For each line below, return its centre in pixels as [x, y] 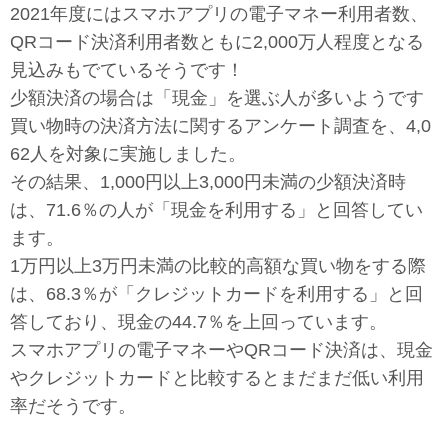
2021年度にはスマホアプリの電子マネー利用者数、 [219, 13]
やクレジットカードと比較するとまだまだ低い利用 [217, 377]
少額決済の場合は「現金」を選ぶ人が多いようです [217, 97]
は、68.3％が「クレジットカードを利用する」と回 [216, 293]
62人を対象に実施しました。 [128, 153]
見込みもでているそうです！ [127, 69]
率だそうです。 [73, 405]
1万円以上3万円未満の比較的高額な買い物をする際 [218, 265]
